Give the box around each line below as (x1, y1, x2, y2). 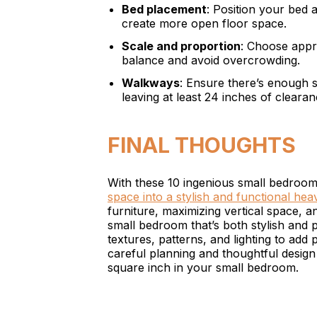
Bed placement (122, 2, 207, 16)
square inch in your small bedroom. (108, 260, 299, 275)
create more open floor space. (122, 16, 287, 30)
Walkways (122, 76, 180, 90)
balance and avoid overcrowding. (122, 53, 300, 67)
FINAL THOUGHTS (108, 132, 296, 158)
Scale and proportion (122, 39, 241, 53)
